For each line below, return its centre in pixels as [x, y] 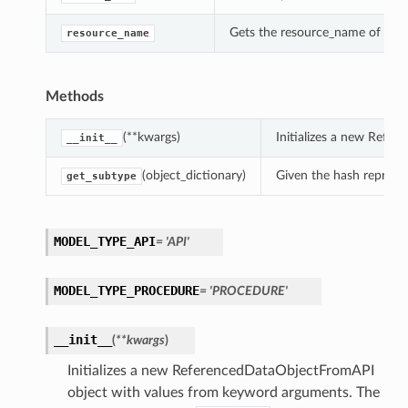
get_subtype [101, 177]
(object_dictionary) [194, 176]
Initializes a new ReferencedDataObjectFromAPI [220, 371]
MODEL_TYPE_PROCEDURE [126, 291]
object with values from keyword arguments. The [223, 393]
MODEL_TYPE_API [104, 242]
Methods [74, 97]
